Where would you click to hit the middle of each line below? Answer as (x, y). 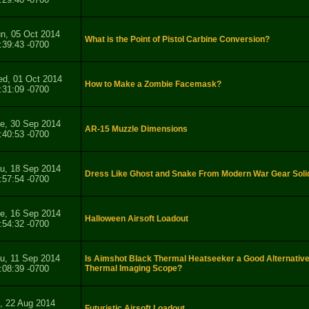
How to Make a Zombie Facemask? (153, 84)
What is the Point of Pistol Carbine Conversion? (177, 40)
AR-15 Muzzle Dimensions (136, 129)
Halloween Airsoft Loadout (137, 219)
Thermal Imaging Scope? (133, 269)
